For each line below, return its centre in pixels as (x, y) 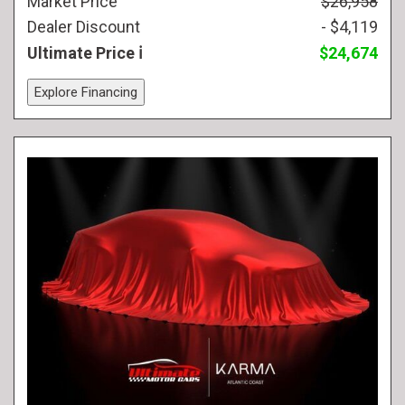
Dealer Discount (84, 27)
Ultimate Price (83, 53)
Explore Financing (86, 92)
